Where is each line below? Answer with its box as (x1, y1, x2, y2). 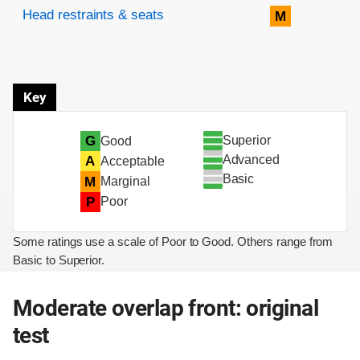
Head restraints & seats (22, 7, 164, 23)
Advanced (222, 153, 280, 167)
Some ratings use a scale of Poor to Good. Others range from (13, 234, 333, 248)
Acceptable (100, 153, 165, 168)
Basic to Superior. (13, 252, 105, 267)
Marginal (100, 174, 150, 188)
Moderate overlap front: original (13, 294, 318, 321)
